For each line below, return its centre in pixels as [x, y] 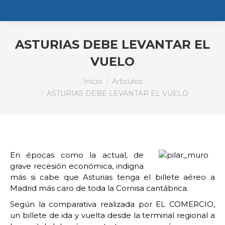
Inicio [92, 81]
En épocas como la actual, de [77, 155]
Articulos [127, 81]
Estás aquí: [30, 76]
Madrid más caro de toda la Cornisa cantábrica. [99, 188]
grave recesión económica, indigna [77, 166]
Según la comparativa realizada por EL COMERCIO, [113, 204]
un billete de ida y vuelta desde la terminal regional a [113, 215]
